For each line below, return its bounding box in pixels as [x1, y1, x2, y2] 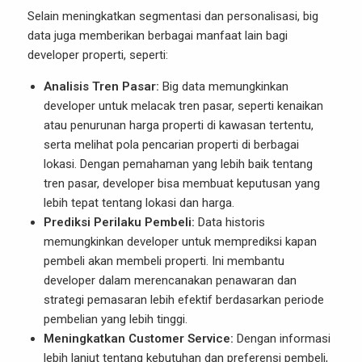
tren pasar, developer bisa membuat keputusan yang [44, 176, 320, 191]
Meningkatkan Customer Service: [44, 331, 234, 346]
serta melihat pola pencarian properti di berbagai [44, 137, 299, 152]
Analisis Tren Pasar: [44, 79, 159, 94]
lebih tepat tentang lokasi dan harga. [44, 196, 234, 210]
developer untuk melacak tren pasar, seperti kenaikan [44, 99, 323, 113]
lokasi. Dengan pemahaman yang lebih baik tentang [44, 157, 313, 171]
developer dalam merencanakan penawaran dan [44, 273, 297, 288]
